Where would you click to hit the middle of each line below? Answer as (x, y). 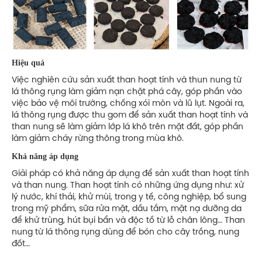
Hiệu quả (28, 63)
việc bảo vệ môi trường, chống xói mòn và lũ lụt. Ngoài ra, (128, 104)
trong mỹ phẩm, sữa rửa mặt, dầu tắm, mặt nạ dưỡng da (127, 209)
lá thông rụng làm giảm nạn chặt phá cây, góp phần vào (127, 92)
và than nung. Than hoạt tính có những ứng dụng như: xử (128, 185)
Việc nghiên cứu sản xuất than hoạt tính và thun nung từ (127, 80)
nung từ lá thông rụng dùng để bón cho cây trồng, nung (125, 232)
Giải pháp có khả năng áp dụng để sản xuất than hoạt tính (130, 174)
